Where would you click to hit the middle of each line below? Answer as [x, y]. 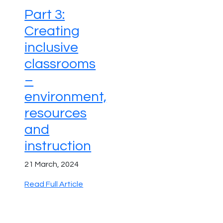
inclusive [52, 47]
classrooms [60, 64]
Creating [52, 31]
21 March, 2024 [52, 164]
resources [56, 113]
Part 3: [45, 14]
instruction [58, 146]
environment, [66, 97]
